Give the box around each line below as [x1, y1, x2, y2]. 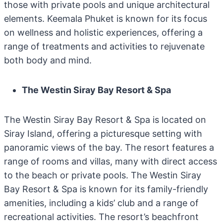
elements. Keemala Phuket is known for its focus [4, 13, 207, 24]
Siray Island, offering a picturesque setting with [4, 128, 202, 139]
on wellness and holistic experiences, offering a [4, 27, 203, 38]
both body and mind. [4, 55, 92, 65]
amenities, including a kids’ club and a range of [4, 198, 199, 208]
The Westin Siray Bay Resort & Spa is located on [4, 114, 206, 125]
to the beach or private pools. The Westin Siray [4, 170, 201, 180]
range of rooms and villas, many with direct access [4, 156, 217, 166]
